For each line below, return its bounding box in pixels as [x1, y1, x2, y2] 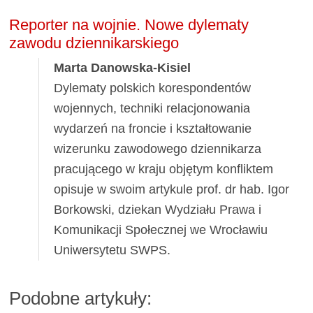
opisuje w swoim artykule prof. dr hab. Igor [54, 182, 290, 196]
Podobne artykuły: [9, 288, 152, 308]
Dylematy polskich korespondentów [54, 80, 252, 95]
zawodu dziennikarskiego [9, 34, 180, 52]
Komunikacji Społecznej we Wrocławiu [54, 222, 268, 237]
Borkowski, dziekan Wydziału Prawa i [54, 202, 262, 217]
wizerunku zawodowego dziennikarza [54, 141, 262, 156]
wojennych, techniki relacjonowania [54, 101, 251, 115]
